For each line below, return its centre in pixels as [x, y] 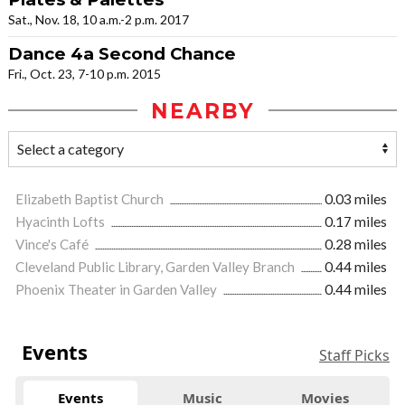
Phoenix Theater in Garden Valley [118, 289]
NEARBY [202, 111]
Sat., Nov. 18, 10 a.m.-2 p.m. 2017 [99, 19]
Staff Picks [354, 355]
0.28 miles [356, 244]
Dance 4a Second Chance [122, 53]
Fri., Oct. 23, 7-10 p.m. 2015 [85, 73]
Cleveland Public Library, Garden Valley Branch [156, 266]
